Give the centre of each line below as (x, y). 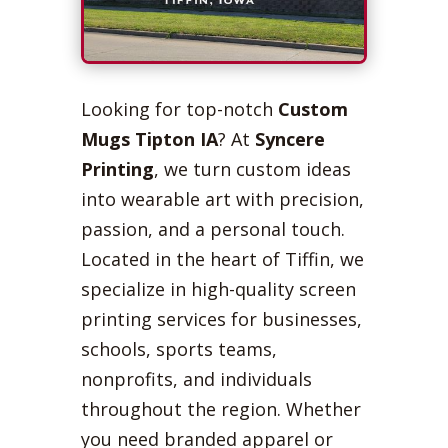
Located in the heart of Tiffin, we (222, 258)
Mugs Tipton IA (149, 138)
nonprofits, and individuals (196, 378)
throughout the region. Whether (220, 408)
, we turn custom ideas (252, 168)
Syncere (289, 138)
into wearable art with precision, (222, 198)
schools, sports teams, (178, 348)
